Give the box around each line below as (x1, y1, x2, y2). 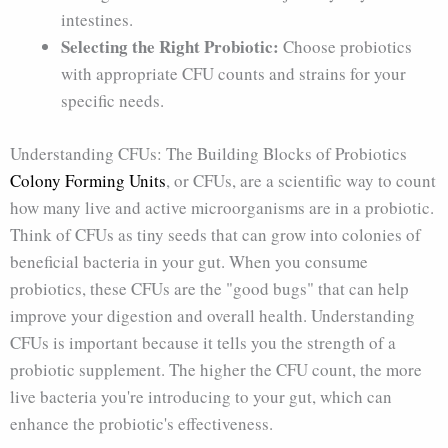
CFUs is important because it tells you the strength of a (10, 330, 396, 354)
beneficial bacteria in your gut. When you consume (10, 249, 368, 273)
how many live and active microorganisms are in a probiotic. (10, 195, 434, 219)
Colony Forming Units (10, 168, 166, 192)
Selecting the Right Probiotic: (61, 34, 279, 59)
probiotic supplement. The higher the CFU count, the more (10, 357, 422, 381)
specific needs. (61, 89, 164, 112)
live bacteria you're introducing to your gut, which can (10, 384, 392, 408)
